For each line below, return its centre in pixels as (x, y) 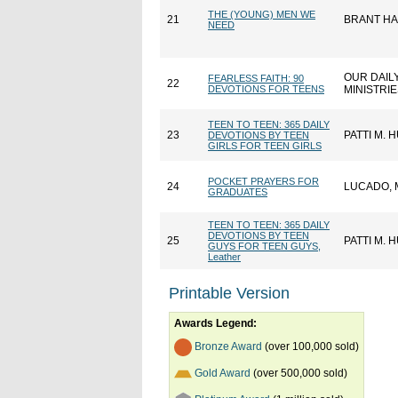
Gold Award (223, 374)
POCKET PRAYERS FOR (263, 181)
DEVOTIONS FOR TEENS (266, 89)
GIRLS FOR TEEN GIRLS (265, 146)
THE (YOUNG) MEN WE (262, 14)
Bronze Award (228, 347)
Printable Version (229, 293)
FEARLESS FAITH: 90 (256, 78)
